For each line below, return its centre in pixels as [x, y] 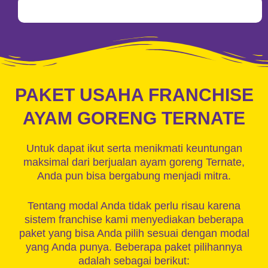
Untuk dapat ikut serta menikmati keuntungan [134, 148]
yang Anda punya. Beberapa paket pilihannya [134, 247]
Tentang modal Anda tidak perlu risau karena [134, 206]
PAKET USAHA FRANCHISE [134, 95]
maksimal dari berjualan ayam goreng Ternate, [134, 162]
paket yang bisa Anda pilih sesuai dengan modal [134, 233]
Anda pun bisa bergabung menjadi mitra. [134, 176]
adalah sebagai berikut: [134, 261]
